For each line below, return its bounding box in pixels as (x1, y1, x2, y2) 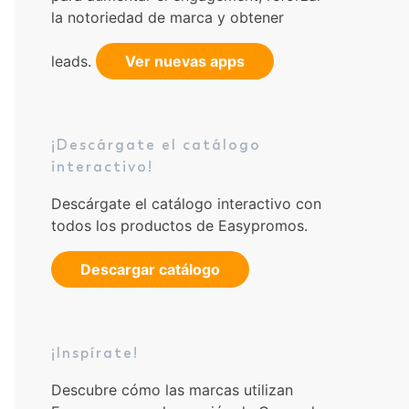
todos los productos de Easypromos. (51, 215, 308, 235)
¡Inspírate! (51, 342, 139, 362)
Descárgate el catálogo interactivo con (51, 194, 321, 213)
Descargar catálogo (80, 259, 220, 278)
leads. (51, 51, 96, 70)
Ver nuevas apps (125, 51, 245, 70)
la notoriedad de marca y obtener (51, 7, 284, 26)
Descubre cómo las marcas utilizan (51, 380, 293, 399)
